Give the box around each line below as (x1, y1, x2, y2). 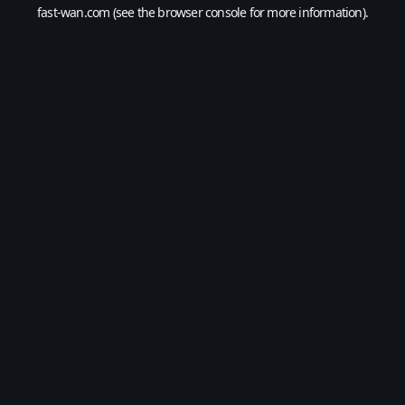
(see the (109, 4, 155, 21)
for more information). (246, 4, 369, 21)
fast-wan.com (36, 4, 110, 21)
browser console (157, 4, 247, 21)
